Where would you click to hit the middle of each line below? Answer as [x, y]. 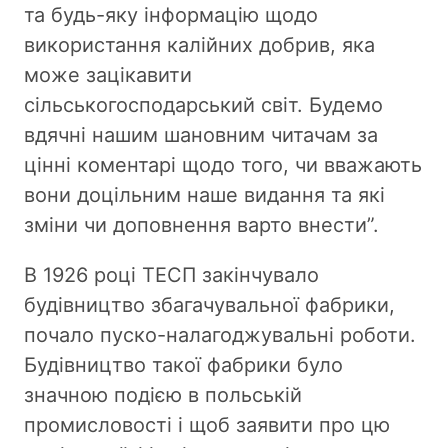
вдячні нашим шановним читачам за [201, 134]
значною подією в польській [163, 394]
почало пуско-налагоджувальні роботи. [220, 334]
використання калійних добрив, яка [199, 44]
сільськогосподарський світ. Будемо [203, 104]
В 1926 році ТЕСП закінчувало [171, 274]
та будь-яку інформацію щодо [171, 14]
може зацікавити [108, 74]
